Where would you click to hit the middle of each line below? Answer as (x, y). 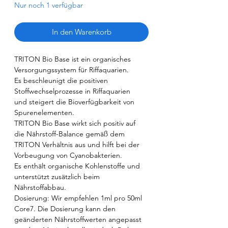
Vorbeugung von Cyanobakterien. (68, 155)
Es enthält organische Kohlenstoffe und (77, 166)
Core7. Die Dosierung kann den (65, 209)
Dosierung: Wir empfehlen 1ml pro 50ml (78, 198)
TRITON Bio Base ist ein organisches (73, 59)
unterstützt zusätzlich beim (57, 177)
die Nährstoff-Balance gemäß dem (69, 134)
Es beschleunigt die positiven (61, 81)
